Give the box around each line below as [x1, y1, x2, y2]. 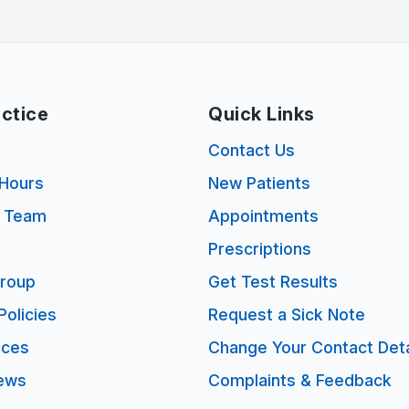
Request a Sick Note [208, 305, 365, 324]
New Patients [208, 173, 310, 193]
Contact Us [208, 141, 295, 160]
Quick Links [208, 103, 315, 125]
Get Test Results [208, 272, 338, 291]
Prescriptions [208, 239, 311, 258]
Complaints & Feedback [208, 371, 392, 390]
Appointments [208, 206, 319, 225]
